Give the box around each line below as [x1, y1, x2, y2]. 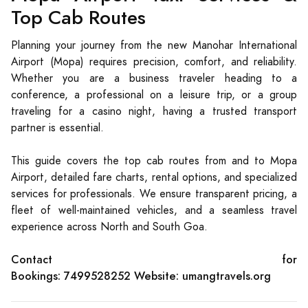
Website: [134, 268, 179, 284]
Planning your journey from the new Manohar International [11, 38, 297, 53]
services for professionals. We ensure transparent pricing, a [11, 186, 297, 201]
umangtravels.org [182, 268, 271, 284]
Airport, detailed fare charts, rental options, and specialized [11, 170, 297, 185]
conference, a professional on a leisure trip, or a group [11, 87, 297, 102]
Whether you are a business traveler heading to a [11, 71, 297, 86]
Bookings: [11, 268, 60, 284]
